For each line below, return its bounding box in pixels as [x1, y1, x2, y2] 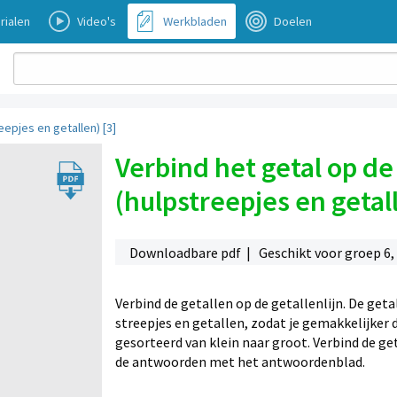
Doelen [274, 13, 312, 29]
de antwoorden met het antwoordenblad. [114, 352, 365, 370]
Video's [77, 13, 116, 29]
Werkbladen [163, 13, 227, 29]
